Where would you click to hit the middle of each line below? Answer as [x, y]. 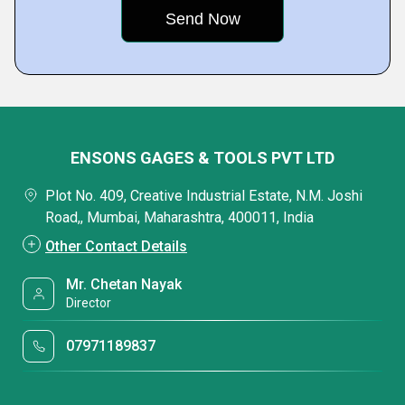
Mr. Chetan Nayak [124, 284]
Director [89, 303]
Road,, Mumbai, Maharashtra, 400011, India [179, 217]
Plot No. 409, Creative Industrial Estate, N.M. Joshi [204, 196]
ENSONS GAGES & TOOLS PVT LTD [202, 158]
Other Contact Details [116, 246]
